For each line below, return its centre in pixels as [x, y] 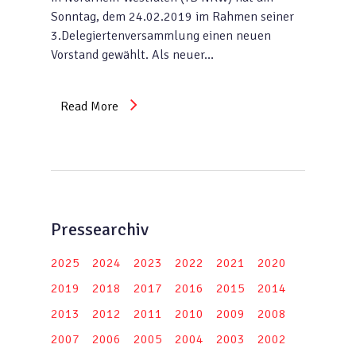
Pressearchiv [100, 229]
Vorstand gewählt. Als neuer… [132, 55]
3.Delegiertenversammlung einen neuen [161, 36]
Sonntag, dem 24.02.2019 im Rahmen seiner [172, 17]
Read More [89, 106]
